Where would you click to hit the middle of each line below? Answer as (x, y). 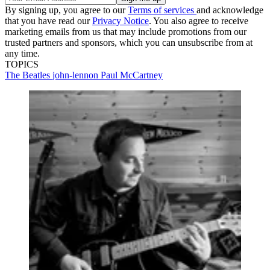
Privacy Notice (121, 21)
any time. (22, 54)
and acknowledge (230, 10)
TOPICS (22, 64)
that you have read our (49, 21)
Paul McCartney (132, 75)
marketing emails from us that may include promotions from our (126, 32)
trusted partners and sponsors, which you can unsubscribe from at (129, 43)
